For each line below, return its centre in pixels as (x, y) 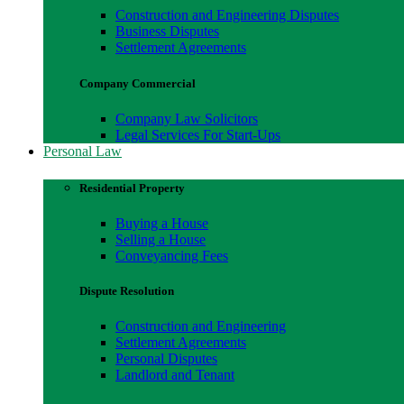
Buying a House (162, 224)
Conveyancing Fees (172, 256)
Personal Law (83, 151)
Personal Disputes (166, 359)
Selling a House (161, 240)
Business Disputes (167, 32)
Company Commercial (138, 83)
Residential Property (132, 188)
